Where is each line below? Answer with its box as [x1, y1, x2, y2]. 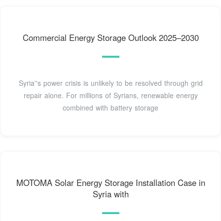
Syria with [92, 188, 129, 200]
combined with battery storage [63, 103, 158, 113]
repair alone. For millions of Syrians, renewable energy [23, 90, 198, 101]
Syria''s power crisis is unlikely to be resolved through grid [18, 78, 203, 88]
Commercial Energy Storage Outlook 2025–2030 [22, 32, 199, 44]
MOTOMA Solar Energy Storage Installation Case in [16, 177, 205, 189]
